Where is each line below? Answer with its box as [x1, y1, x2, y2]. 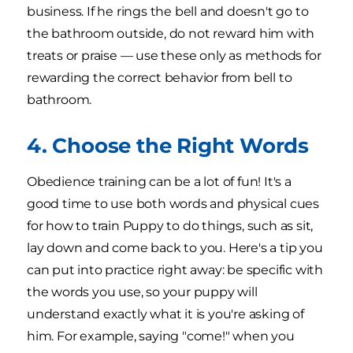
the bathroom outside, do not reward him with [27, 26, 315, 42]
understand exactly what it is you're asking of [27, 307, 304, 322]
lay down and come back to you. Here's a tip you [27, 240, 323, 256]
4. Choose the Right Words [27, 133, 309, 158]
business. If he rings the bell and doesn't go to [27, 4, 309, 20]
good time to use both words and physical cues [27, 196, 319, 212]
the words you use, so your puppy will [27, 284, 258, 300]
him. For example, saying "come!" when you [27, 329, 295, 344]
